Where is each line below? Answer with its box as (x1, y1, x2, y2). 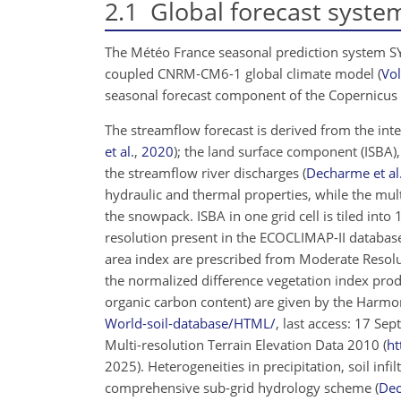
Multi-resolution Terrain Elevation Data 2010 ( (105, 335, 387, 354)
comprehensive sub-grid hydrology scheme (105, 378, 375, 397)
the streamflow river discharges (105, 163, 303, 182)
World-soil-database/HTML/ (105, 313, 276, 332)
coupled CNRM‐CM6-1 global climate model (105, 64, 378, 82)
